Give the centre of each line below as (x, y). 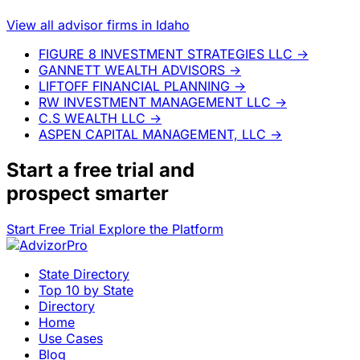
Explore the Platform (161, 229)
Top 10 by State (86, 290)
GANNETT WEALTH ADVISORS (132, 70)
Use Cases (71, 338)
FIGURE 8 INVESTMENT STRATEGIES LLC (166, 53)
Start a (40, 170)
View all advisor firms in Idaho (98, 25)
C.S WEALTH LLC (92, 118)
